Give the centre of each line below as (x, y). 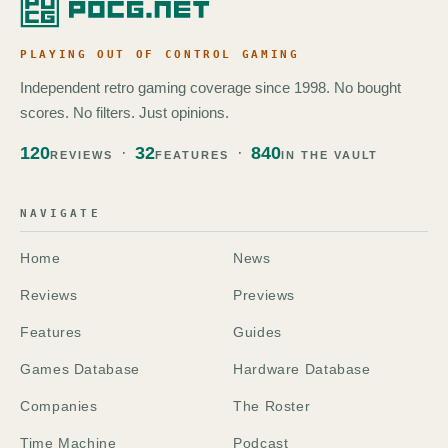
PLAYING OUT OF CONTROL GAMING (160, 55)
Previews (264, 295)
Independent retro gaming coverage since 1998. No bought (210, 88)
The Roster (272, 406)
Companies (59, 406)
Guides (257, 332)
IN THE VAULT (329, 155)
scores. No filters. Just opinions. (124, 113)
